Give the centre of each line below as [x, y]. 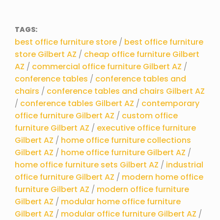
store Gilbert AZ [46, 54]
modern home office [163, 177]
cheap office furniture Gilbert [142, 54]
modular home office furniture [121, 201]
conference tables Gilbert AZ [77, 103]
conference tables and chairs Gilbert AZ [126, 91]
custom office [150, 115]
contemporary [170, 103]
